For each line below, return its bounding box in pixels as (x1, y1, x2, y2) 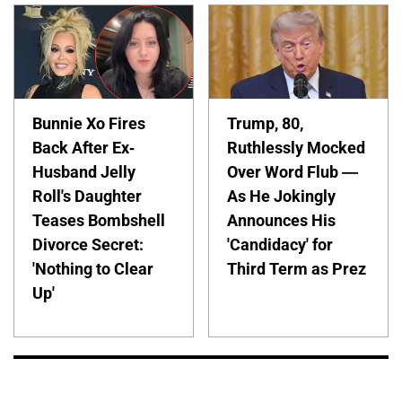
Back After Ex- (32, 138, 135, 158)
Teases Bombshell (32, 211, 165, 231)
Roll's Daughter (32, 187, 142, 206)
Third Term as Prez (227, 259, 367, 279)
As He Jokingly (227, 187, 336, 206)
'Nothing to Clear (32, 259, 153, 279)
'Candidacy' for (227, 235, 334, 255)
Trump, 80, (227, 114, 304, 134)
